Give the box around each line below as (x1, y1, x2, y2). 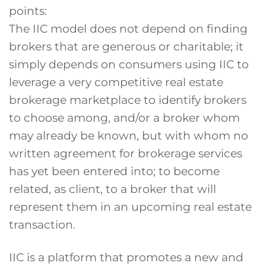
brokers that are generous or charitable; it (9, 39, 243, 54)
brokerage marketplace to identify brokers (9, 93, 246, 107)
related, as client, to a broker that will (9, 182, 216, 197)
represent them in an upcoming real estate (9, 199, 252, 214)
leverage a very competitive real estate (9, 75, 223, 90)
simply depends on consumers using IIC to (9, 57, 249, 72)
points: (9, 4, 47, 18)
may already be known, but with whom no (9, 128, 248, 143)
